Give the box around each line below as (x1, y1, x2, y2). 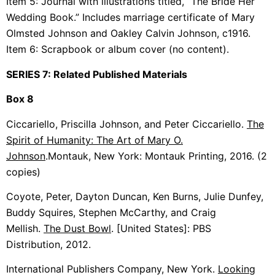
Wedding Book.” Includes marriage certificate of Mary (6, 11, 255, 24)
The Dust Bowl (44, 222, 111, 234)
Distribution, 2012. (6, 238, 91, 250)
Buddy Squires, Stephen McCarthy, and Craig (6, 206, 216, 219)
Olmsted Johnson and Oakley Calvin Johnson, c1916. (6, 27, 250, 40)
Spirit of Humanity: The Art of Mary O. (6, 133, 183, 146)
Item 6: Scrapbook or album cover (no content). (6, 43, 232, 56)
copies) (6, 165, 41, 178)
